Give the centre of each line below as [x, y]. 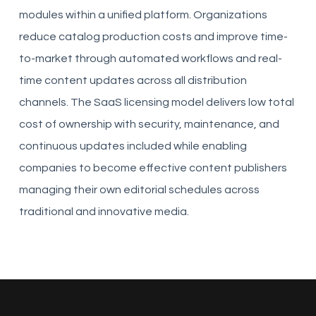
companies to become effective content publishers [153, 168]
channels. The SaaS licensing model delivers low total [156, 102]
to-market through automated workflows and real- [150, 59]
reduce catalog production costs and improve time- [153, 37]
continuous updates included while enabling [133, 146]
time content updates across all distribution [133, 80]
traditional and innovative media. [104, 212]
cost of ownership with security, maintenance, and [149, 124]
